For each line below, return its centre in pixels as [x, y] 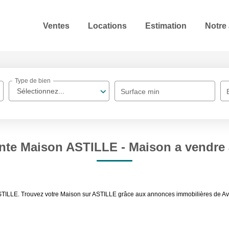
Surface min [140, 91]
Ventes [56, 26]
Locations [107, 26]
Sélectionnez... [41, 91]
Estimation [166, 26]
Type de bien [33, 81]
